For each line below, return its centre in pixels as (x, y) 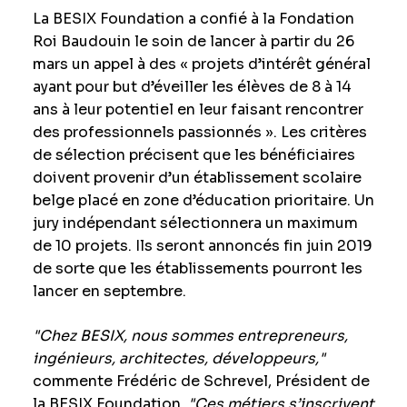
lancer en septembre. (109, 291)
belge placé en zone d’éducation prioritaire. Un (203, 200)
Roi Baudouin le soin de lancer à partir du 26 (193, 41)
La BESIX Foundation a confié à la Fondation (193, 19)
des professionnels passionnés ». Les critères (199, 132)
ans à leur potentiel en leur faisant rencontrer (198, 109)
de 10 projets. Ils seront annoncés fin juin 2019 (202, 246)
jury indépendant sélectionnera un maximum (195, 223)
